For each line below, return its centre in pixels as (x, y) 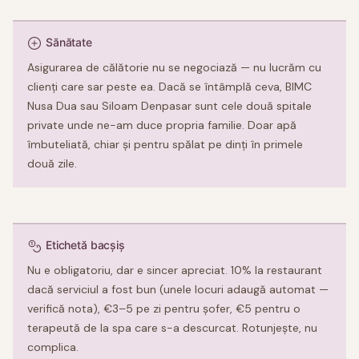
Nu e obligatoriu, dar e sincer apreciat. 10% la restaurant (175, 270)
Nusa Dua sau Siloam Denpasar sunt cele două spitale (169, 106)
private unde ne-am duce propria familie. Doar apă (162, 125)
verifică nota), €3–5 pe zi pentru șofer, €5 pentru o (164, 309)
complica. (53, 347)
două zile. (52, 164)
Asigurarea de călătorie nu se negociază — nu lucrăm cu (174, 68)
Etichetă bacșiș (85, 245)
